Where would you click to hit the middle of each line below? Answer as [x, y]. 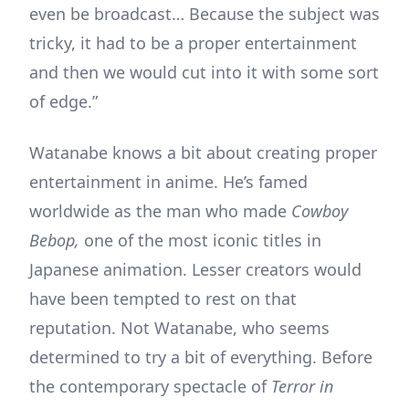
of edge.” [63, 101]
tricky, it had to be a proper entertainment [193, 42]
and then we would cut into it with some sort [204, 72]
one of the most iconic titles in [203, 240]
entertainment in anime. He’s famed [168, 181]
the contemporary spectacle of [150, 386]
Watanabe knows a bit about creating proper [203, 152]
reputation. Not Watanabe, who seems [179, 327]
